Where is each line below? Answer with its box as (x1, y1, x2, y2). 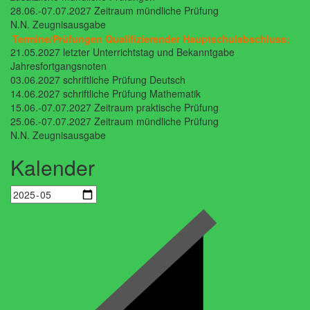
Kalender (10, 152, 95, 183)
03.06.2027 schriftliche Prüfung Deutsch (10, 73, 185, 87)
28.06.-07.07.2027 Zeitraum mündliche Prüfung (10, 3, 219, 18)
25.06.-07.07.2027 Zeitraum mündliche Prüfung (10, 114, 219, 129)
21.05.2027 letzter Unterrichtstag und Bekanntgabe (10, 45, 235, 60)
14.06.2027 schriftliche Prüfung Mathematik (10, 86, 201, 101)
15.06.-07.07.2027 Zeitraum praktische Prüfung (10, 100, 219, 115)
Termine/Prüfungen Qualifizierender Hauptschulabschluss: (12, 31, 290, 46)
